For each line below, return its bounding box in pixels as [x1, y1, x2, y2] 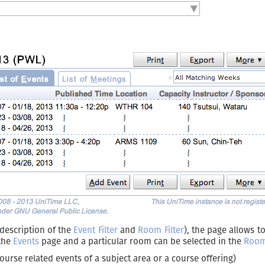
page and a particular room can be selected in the [39, 236, 244, 247]
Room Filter [138, 225, 184, 235]
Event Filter [73, 225, 118, 235]
